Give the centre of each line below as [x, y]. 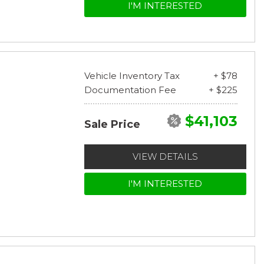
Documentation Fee [130, 90]
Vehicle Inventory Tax [132, 75]
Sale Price [112, 124]
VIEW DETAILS [165, 156]
